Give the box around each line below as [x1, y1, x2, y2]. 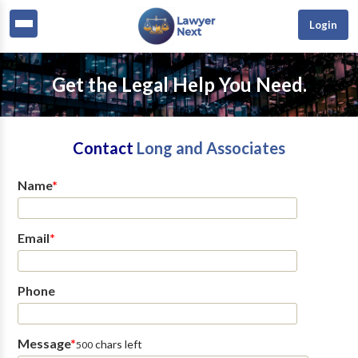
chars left [92, 337, 142, 351]
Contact [73, 138, 137, 157]
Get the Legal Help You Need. [51, 73, 307, 96]
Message [17, 336, 70, 351]
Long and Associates [137, 138, 285, 157]
